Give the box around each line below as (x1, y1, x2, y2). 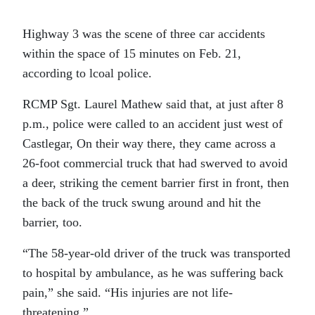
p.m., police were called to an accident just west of (22, 117, 283, 131)
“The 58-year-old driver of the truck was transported (22, 246, 290, 260)
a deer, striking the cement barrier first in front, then (22, 176, 289, 190)
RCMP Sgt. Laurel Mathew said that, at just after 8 (22, 97, 283, 111)
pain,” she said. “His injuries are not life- (22, 285, 233, 300)
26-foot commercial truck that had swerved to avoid (22, 156, 288, 170)
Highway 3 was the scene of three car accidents (22, 27, 265, 41)
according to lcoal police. (22, 66, 152, 80)
